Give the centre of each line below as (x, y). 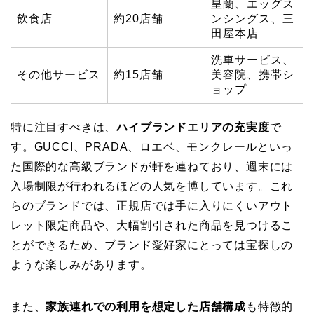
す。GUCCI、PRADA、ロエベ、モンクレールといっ (152, 146)
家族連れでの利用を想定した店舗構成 (146, 306)
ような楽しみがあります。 (81, 264)
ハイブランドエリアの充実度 (193, 127)
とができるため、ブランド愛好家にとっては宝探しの (152, 245)
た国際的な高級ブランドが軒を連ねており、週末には (152, 166)
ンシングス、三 (253, 18)
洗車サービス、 (253, 60)
